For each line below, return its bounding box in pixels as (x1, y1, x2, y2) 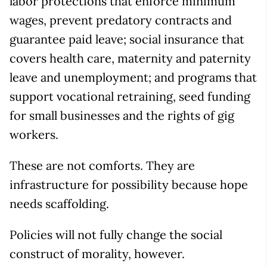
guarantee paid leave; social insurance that (10, 31, 244, 46)
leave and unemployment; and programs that (10, 69, 257, 85)
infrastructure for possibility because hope (10, 176, 248, 192)
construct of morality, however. (10, 246, 185, 261)
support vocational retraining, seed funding (10, 88, 250, 104)
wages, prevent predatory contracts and (10, 12, 232, 27)
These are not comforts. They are (10, 157, 195, 173)
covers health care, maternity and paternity (10, 50, 251, 66)
